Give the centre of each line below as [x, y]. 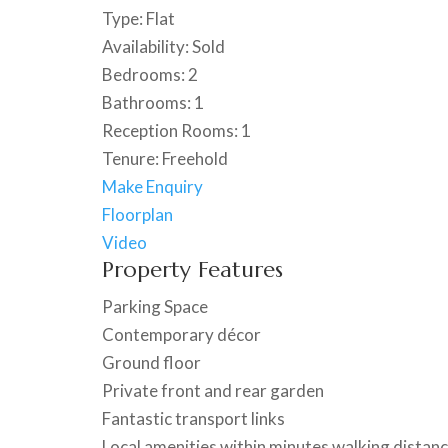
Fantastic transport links [193, 418]
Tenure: [130, 158]
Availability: [145, 46]
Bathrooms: [146, 102]
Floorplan [137, 214]
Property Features [192, 269]
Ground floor [151, 362]
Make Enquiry [152, 186]
